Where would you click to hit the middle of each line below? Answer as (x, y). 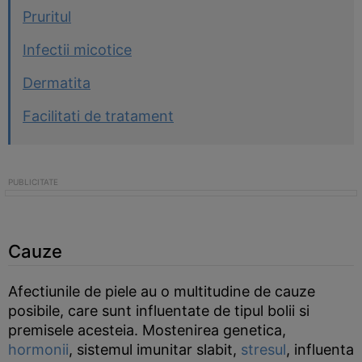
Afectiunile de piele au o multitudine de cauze (162, 291)
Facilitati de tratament (98, 116)
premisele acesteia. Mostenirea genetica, (147, 330)
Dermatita (57, 83)
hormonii (38, 349)
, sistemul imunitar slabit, (155, 349)
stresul (263, 349)
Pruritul (47, 17)
